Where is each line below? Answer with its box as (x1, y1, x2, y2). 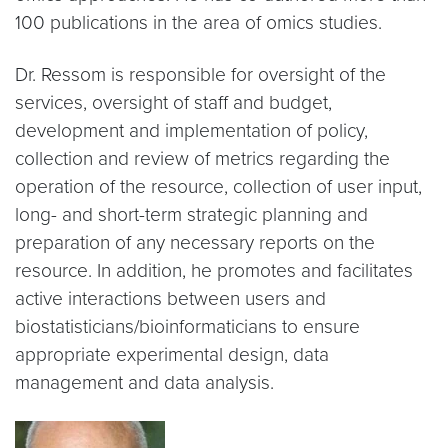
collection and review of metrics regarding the (15, 147, 390, 170)
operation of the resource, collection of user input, (15, 175, 422, 198)
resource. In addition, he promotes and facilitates (15, 259, 413, 282)
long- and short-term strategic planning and (15, 203, 368, 226)
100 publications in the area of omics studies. (15, 11, 382, 34)
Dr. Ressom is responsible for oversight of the (15, 63, 386, 86)
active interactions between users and (15, 287, 326, 310)
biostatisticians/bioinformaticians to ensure (15, 315, 360, 338)
